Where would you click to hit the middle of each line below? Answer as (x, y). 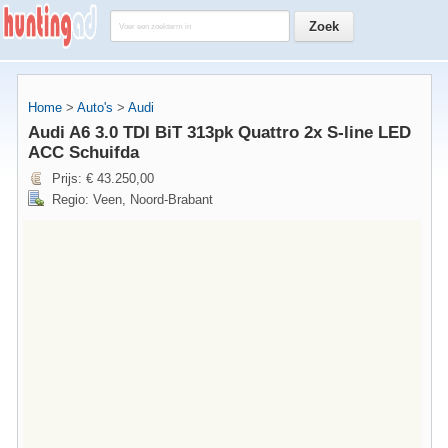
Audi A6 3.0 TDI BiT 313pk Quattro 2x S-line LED (219, 132)
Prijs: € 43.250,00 (103, 178)
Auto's (95, 107)
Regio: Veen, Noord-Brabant (132, 199)
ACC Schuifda (83, 152)
